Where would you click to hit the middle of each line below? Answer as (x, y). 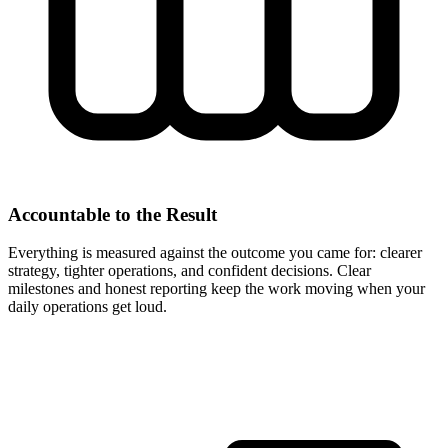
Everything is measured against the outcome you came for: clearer (215, 253)
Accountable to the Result (112, 214)
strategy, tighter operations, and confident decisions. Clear (189, 271)
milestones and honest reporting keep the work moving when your (216, 289)
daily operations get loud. (87, 307)
